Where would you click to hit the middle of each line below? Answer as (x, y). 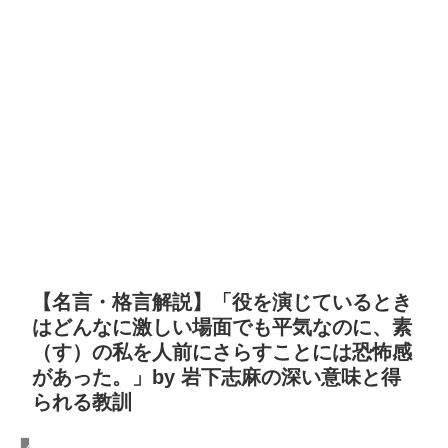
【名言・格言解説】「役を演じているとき (222, 302)
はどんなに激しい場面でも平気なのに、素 (222, 327)
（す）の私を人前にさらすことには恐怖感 (222, 352)
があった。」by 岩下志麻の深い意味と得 (216, 377)
